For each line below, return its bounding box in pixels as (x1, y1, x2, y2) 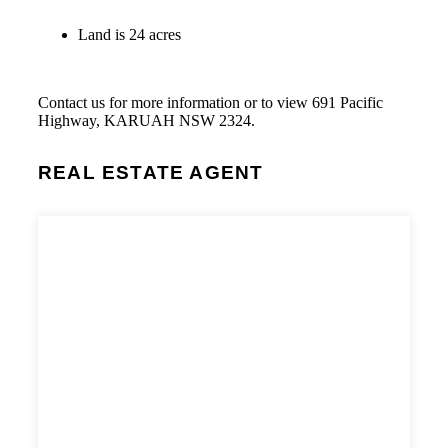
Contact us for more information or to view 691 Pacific (38, 94, 383, 112)
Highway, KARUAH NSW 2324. (38, 112, 255, 130)
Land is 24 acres (78, 26, 181, 44)
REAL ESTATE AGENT (38, 162, 264, 184)
